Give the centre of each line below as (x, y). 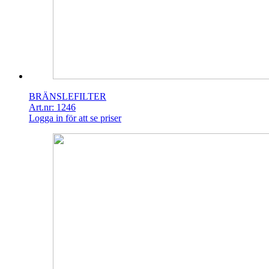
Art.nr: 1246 (52, 107)
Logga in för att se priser (75, 118)
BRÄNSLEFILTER (68, 97)
